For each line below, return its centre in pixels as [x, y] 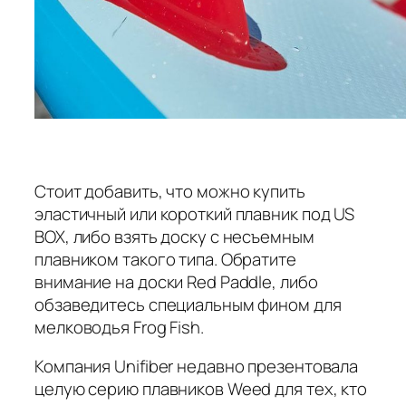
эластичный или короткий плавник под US [195, 213]
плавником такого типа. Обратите [165, 259]
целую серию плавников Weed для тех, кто [201, 389]
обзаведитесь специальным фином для [188, 304]
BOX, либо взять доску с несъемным [174, 236]
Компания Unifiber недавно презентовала [197, 367]
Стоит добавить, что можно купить [170, 191]
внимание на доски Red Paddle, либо [176, 281]
